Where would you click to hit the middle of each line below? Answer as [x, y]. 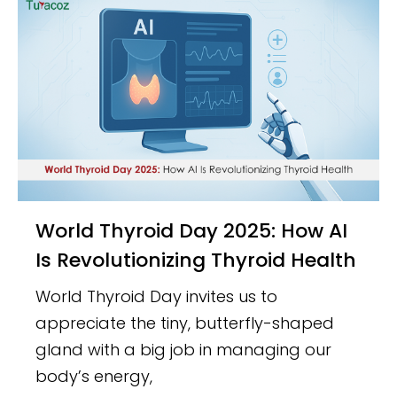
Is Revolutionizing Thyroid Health [196, 260]
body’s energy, [94, 376]
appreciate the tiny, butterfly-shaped [185, 323]
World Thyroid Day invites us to [157, 296]
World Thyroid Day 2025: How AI [46, 230]
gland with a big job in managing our [184, 349]
